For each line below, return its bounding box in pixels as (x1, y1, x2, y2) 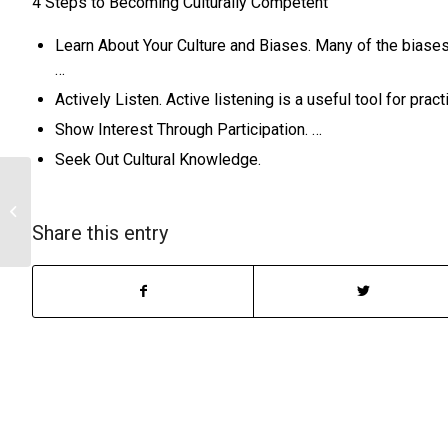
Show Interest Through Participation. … (55, 120, 322, 139)
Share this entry (32, 221, 168, 245)
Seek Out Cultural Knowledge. (55, 150, 261, 169)
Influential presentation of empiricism (35, 204, 250, 219)
